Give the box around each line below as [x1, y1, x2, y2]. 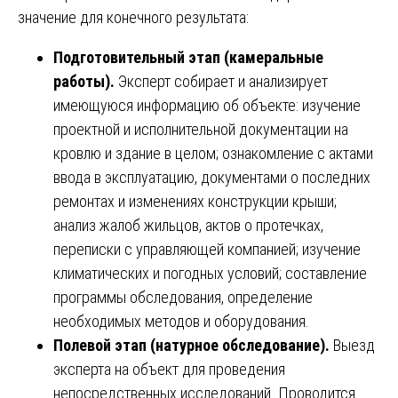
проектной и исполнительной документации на [53, 120, 348, 139]
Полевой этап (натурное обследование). [53, 336, 333, 355]
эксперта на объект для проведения [53, 360, 285, 379]
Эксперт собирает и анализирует [118, 72, 328, 92]
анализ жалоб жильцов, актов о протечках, [53, 216, 323, 235]
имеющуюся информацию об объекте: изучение [53, 96, 361, 115]
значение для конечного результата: [18, 8, 249, 28]
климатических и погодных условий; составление [53, 264, 367, 283]
